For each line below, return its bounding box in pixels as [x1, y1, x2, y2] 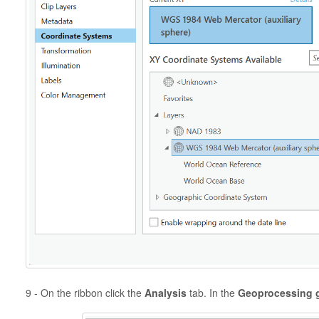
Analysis [141, 285, 187, 300]
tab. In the [186, 285, 238, 300]
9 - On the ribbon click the [25, 285, 142, 300]
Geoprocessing [237, 285, 313, 300]
